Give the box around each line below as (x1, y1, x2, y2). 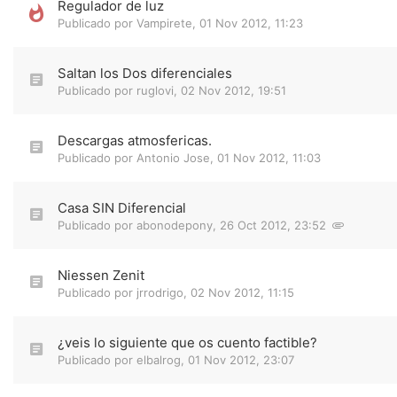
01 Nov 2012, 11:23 (199, 16, 303, 30)
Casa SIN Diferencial (58, 199, 186, 216)
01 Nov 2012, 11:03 (217, 151, 321, 165)
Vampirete (136, 16, 192, 30)
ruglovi (136, 83, 174, 97)
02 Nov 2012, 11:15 (191, 285, 294, 300)
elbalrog (136, 353, 181, 367)
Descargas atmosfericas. (58, 132, 212, 149)
